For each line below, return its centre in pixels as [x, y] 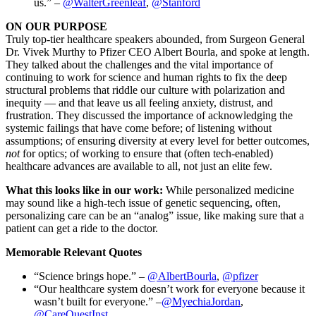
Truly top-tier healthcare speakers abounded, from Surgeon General [155, 39]
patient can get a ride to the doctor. [82, 228]
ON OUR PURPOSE [56, 26]
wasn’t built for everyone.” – [98, 301]
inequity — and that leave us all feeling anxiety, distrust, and [139, 102]
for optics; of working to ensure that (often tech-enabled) [146, 153]
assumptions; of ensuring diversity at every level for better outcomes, [158, 140]
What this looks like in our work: [84, 190]
